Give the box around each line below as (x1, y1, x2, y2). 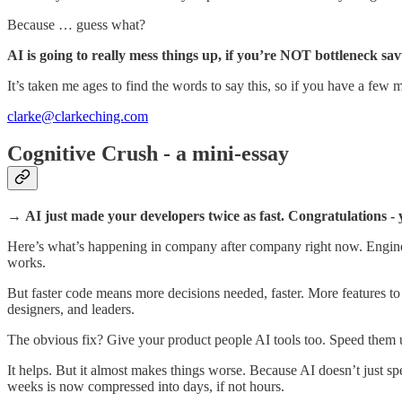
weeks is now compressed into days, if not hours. (7, 379, 284, 395)
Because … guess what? (7, 16, 145, 32)
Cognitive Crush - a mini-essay (7, 142, 289, 166)
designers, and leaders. (7, 301, 135, 318)
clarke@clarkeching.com (7, 108, 148, 124)
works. (7, 255, 46, 271)
